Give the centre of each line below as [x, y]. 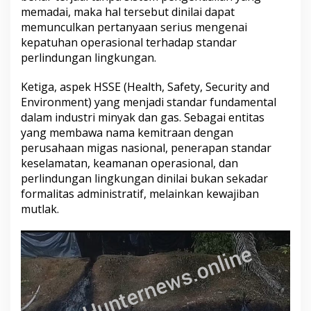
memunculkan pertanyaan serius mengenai [134, 27]
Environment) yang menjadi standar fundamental [149, 102]
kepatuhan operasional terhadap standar [129, 43]
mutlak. [40, 209]
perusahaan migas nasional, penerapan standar [146, 148]
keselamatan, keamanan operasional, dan [129, 163]
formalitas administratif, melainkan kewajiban [140, 194]
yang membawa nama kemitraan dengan [127, 133]
